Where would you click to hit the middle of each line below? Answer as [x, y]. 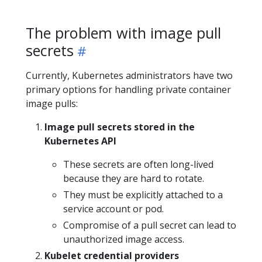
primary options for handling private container [128, 89]
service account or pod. [113, 209]
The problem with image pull [123, 33]
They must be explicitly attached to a [143, 195]
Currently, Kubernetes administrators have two [129, 75]
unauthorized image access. [124, 239]
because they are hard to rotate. [134, 178]
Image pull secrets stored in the [120, 127]
